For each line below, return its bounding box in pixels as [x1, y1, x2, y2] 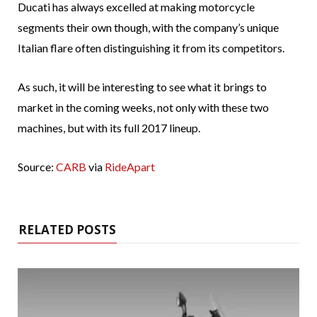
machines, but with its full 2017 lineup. [18, 121, 200, 135]
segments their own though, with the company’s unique [18, 21, 279, 35]
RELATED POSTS [18, 221, 116, 238]
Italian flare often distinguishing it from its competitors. [18, 41, 284, 55]
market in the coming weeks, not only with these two [18, 100, 269, 115]
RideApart [105, 160, 155, 174]
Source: [18, 160, 56, 174]
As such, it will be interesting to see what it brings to [18, 80, 267, 94]
